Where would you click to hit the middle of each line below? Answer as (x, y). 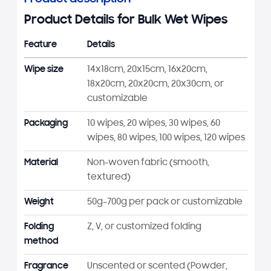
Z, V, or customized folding (144, 227)
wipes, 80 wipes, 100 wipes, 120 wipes (166, 138)
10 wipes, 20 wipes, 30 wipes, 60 (153, 123)
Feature (40, 45)
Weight (39, 202)
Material (41, 163)
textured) (109, 177)
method (41, 241)
